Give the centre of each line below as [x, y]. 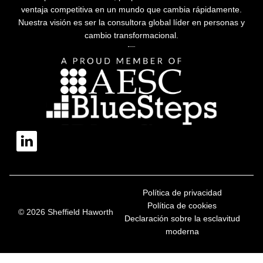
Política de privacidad [182, 192]
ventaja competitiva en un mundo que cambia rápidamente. [131, 9]
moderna [182, 231]
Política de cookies [182, 205]
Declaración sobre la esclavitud [182, 218]
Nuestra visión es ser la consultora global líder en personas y [131, 22]
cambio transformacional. [131, 35]
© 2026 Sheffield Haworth [81, 212]
